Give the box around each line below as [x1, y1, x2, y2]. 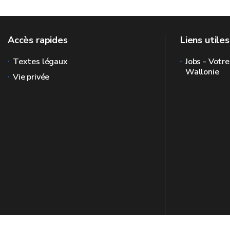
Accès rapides [8, 34, 68, 46]
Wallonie [185, 66, 219, 78]
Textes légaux [13, 56, 68, 67]
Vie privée [13, 71, 50, 83]
